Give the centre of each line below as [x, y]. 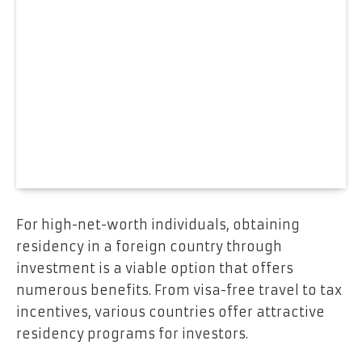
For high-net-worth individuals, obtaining [158, 224]
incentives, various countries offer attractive [170, 311]
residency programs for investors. [132, 333]
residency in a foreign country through [149, 246]
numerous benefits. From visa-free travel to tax [179, 290]
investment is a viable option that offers [155, 268]
